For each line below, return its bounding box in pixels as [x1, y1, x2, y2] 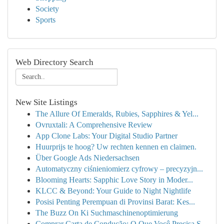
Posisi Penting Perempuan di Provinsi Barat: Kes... [35, 197, 195, 206]
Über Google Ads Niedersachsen [35, 153, 139, 162]
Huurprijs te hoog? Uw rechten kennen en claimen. [35, 142, 196, 151]
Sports [35, 15, 55, 24]
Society [35, 4, 59, 13]
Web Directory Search [15, 57, 93, 67]
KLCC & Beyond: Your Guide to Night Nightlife [35, 186, 191, 195]
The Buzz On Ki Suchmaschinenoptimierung [35, 208, 178, 217]
